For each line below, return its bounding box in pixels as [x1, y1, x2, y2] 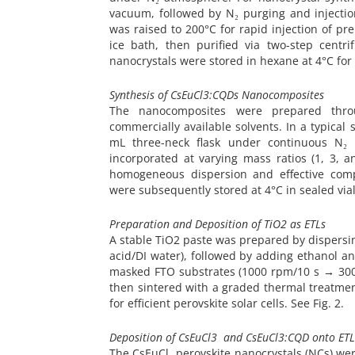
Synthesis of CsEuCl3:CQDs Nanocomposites [109, 86, 324, 102]
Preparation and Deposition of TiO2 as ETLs [109, 216, 326, 231]
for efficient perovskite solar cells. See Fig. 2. [109, 295, 344, 311]
